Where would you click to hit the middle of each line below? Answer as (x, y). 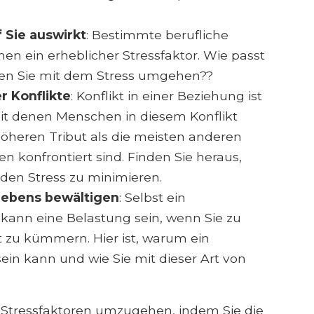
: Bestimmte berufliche (157, 35)
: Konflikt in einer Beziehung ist (166, 96)
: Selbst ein (152, 198)
